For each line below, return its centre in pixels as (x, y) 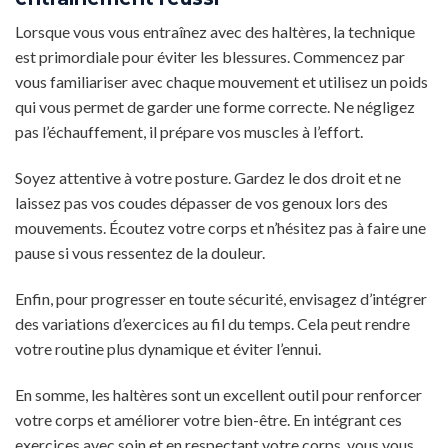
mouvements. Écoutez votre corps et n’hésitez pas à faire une (220, 228)
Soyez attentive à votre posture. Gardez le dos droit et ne (208, 178)
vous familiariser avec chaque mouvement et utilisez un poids (221, 82)
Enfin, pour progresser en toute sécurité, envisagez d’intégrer (221, 298)
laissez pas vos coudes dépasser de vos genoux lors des (201, 203)
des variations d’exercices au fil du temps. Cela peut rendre (212, 323)
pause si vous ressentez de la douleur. (140, 253)
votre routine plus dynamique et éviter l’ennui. (168, 348)
